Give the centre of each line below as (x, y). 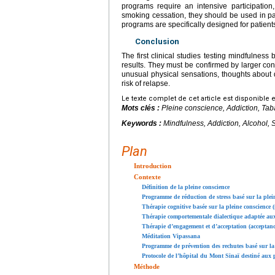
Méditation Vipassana (171, 236)
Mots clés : (141, 108)
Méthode (147, 266)
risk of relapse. (146, 83)
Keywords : (142, 123)
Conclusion (157, 41)
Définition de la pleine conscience (186, 187)
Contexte (147, 176)
